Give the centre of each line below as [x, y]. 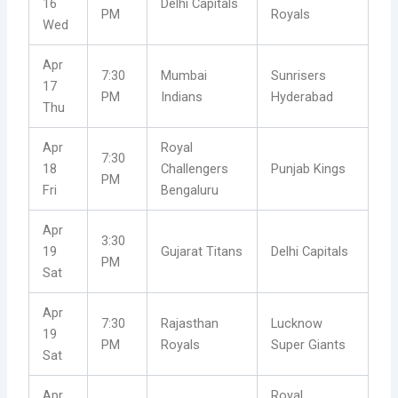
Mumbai [184, 76]
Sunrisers [299, 76]
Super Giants [309, 345]
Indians [182, 97]
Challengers [195, 169]
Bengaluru [190, 191]
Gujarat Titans [202, 252]
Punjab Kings [309, 169]
